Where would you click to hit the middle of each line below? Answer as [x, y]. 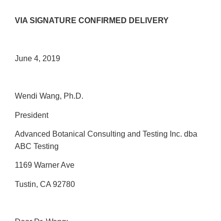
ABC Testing [37, 146]
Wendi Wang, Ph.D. [49, 96]
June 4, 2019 [37, 58]
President [32, 115]
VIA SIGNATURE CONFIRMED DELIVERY [92, 20]
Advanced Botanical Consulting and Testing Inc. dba [106, 134]
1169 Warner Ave [45, 165]
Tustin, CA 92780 [45, 184]
